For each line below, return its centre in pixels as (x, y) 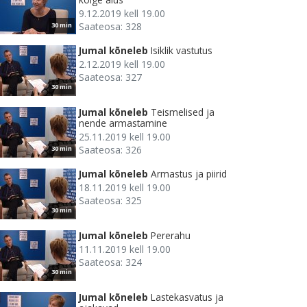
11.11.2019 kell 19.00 (125, 249)
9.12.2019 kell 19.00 (122, 14)
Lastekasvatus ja (187, 297)
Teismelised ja (183, 112)
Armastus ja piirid (189, 174)
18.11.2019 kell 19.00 (125, 188)
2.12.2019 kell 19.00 (122, 64)
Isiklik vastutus (182, 51)
